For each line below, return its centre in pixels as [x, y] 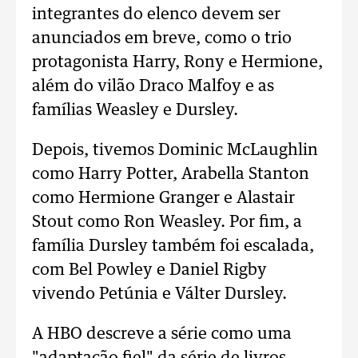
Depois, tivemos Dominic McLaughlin [175, 150]
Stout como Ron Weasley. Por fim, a [167, 222]
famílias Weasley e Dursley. [135, 110]
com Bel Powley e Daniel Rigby [149, 270]
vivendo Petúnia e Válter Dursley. [159, 294]
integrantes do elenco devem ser [156, 14]
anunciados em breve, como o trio [162, 38]
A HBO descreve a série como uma [162, 334]
